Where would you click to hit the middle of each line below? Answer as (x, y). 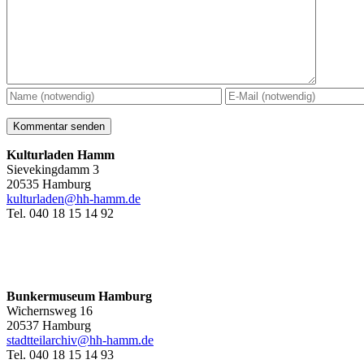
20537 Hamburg (49, 326)
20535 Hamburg (49, 184)
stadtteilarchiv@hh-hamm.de (80, 340)
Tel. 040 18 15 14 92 (60, 214)
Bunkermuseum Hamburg (79, 297)
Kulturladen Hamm (61, 155)
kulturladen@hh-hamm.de (74, 199)
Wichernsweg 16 (50, 311)
